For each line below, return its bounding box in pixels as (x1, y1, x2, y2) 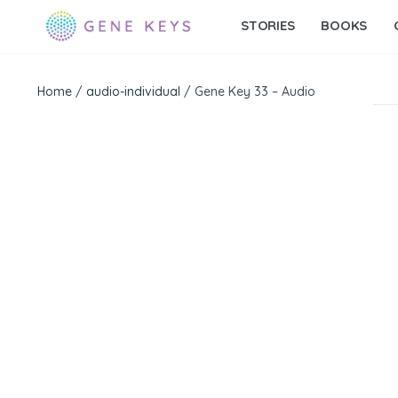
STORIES (241, 17, 295, 34)
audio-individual (86, 84, 180, 99)
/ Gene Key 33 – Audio (180, 84, 315, 99)
